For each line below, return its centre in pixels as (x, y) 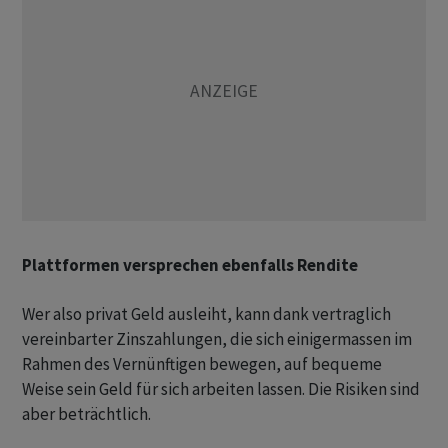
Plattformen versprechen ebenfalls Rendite (190, 265)
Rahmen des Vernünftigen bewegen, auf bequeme (202, 364)
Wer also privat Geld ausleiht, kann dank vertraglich (206, 314)
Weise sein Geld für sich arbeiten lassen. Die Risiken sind (221, 389)
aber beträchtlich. (86, 414)
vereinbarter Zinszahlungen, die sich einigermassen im (217, 339)
